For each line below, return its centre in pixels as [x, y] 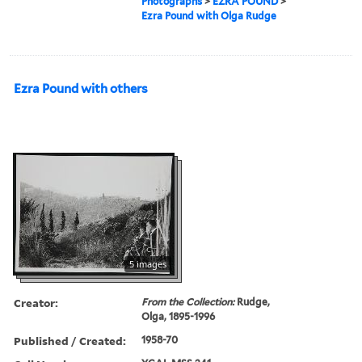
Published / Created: [70, 340]
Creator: [36, 302]
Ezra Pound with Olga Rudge [209, 15]
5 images [148, 263]
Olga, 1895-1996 [179, 316]
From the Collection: [189, 301]
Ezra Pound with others [81, 88]
